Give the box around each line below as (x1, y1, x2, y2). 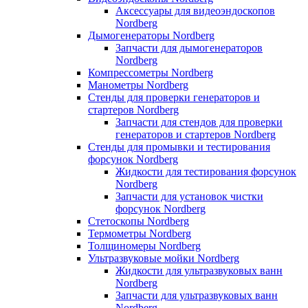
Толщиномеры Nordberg (88, 239, 201, 252)
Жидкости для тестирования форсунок (115, 165, 296, 177)
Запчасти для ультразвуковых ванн (115, 289, 278, 301)
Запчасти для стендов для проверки (115, 115, 283, 128)
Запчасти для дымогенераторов (115, 41, 263, 54)
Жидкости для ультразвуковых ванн (115, 264, 283, 276)
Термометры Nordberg (88, 227, 191, 239)
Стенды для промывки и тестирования (88, 140, 270, 153)
